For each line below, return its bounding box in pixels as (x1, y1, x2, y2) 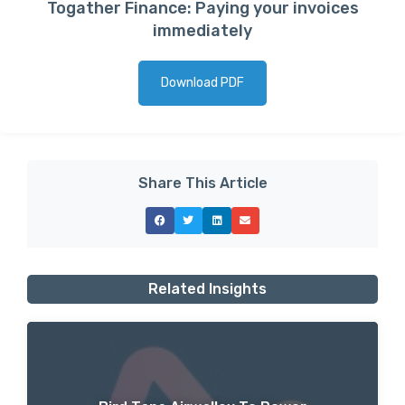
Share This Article (137, 174, 268, 192)
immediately (153, 20, 252, 41)
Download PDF (161, 74, 244, 90)
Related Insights (147, 279, 267, 297)
